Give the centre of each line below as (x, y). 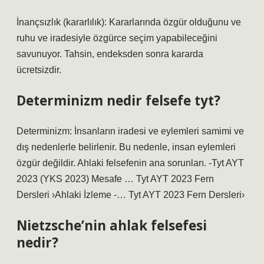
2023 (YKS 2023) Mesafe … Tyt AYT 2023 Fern (115, 179)
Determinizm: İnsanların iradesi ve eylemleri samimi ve (130, 131)
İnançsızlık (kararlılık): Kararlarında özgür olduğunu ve (129, 22)
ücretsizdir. (39, 70)
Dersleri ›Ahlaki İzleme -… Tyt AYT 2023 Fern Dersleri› (131, 195)
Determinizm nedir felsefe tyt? (118, 100)
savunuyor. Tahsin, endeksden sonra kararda (110, 54)
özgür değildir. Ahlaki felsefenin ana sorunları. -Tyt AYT (130, 163)
